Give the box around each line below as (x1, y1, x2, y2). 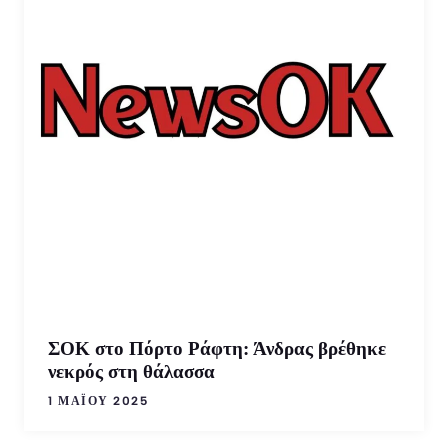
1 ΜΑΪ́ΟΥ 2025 (48, 394, 148, 408)
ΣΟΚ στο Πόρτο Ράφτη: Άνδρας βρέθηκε (48, 338, 386, 359)
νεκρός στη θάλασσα (48, 361, 215, 382)
